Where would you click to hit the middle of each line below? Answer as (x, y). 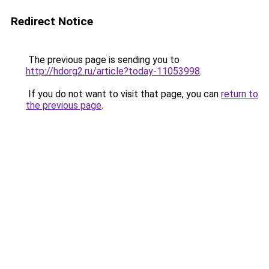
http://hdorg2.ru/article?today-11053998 (113, 71)
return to (240, 94)
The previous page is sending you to (103, 60)
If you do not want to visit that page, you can (123, 94)
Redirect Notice (52, 21)
